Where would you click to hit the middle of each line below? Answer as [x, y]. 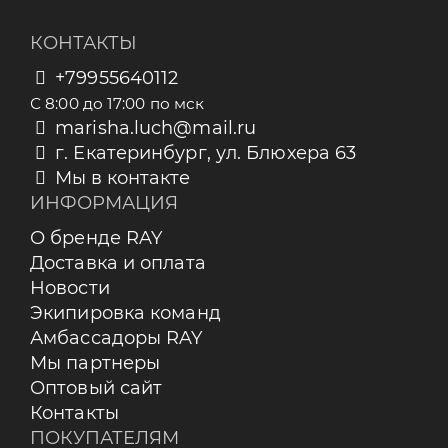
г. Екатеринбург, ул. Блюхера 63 [206, 152]
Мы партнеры [95, 362]
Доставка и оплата [118, 262]
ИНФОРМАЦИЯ [104, 202]
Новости [70, 287]
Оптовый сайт [96, 387]
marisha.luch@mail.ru [156, 127]
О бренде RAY [96, 237]
